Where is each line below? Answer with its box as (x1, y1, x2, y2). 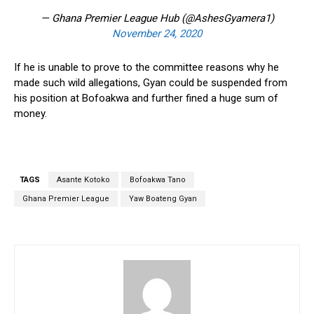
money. (14, 107, 47, 121)
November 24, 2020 (112, 27, 202, 41)
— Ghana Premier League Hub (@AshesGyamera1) (40, 12, 274, 25)
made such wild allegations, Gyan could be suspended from (14, 76, 287, 90)
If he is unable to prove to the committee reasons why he (14, 61, 279, 74)
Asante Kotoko (57, 175, 110, 185)
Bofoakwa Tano (130, 175, 186, 185)
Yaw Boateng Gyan (129, 194, 197, 204)
